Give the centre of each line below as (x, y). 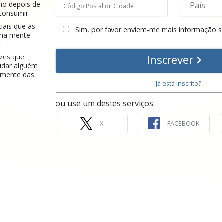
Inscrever (171, 59)
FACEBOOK (184, 123)
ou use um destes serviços (105, 103)
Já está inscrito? (179, 83)
